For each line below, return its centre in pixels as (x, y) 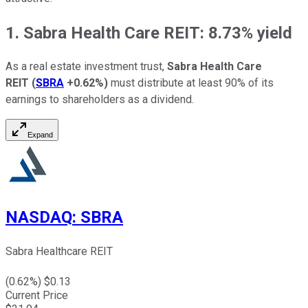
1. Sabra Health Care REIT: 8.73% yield (149, 33)
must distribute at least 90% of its (191, 83)
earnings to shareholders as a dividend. (100, 100)
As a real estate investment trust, (86, 67)
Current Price (37, 296)
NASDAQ (39, 218)
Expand (40, 135)
